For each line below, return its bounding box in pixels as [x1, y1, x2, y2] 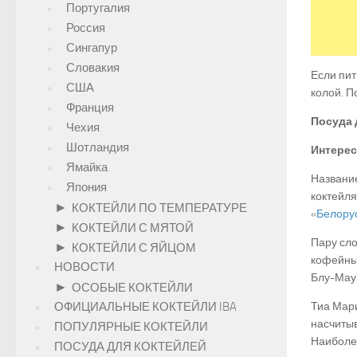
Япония [66, 180, 107, 194]
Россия [66, 21, 105, 35]
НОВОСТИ [54, 260, 115, 274]
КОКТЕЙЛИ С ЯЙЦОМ [72, 241, 196, 255]
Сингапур [66, 41, 117, 55]
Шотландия [66, 140, 129, 155]
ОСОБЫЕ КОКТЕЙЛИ [72, 280, 193, 295]
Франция [66, 100, 114, 115]
